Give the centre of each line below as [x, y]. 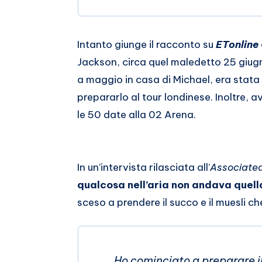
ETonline [237, 45]
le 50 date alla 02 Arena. [137, 115]
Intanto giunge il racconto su [146, 45]
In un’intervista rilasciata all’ [144, 168]
